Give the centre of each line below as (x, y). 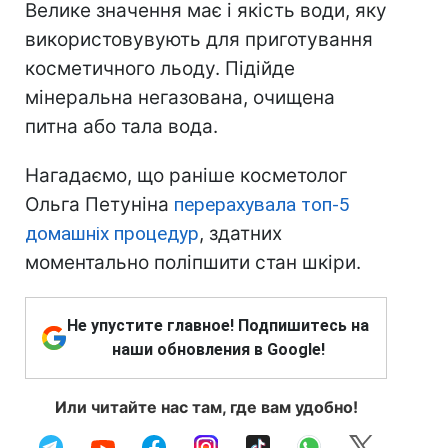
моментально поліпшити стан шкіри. (193, 262)
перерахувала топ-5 (262, 204)
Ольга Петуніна (99, 204)
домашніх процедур (112, 233)
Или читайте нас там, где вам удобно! (206, 406)
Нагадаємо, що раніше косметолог (186, 175)
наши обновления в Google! (218, 349)
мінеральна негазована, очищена (180, 97)
